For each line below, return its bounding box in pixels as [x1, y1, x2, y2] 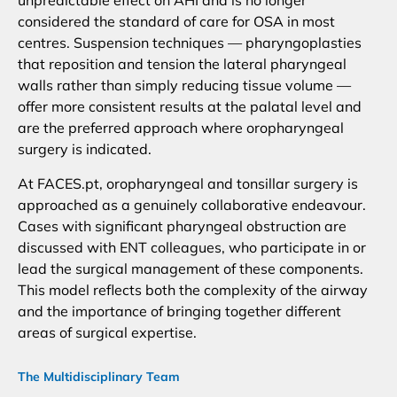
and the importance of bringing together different [18, 301, 341, 320]
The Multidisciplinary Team [18, 368, 180, 385]
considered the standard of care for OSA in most [18, 12, 335, 31]
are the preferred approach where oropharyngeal [18, 119, 344, 137]
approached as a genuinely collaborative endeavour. [18, 195, 366, 214]
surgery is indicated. [18, 140, 152, 159]
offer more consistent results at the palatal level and [18, 97, 362, 116]
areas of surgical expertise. [18, 323, 197, 341]
